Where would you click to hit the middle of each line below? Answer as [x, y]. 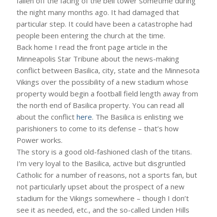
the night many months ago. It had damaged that [98, 12]
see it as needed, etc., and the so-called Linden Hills [103, 209]
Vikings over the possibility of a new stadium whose [102, 82]
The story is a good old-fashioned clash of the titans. [104, 151]
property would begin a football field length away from [107, 93]
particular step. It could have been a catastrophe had [104, 23]
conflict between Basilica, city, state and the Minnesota [108, 70]
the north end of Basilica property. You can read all [100, 105]
